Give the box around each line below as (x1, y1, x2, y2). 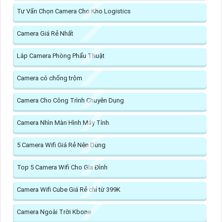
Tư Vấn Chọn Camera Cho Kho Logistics (17, 7, 131, 15)
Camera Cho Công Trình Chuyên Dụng (17, 96, 124, 104)
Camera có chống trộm (17, 74, 82, 82)
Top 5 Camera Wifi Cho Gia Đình (17, 163, 108, 171)
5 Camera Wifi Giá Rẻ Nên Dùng (17, 141, 106, 149)
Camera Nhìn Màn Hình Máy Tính (17, 118, 109, 126)
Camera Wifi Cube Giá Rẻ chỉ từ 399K (17, 185, 120, 193)
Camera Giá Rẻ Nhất (17, 29, 73, 37)
